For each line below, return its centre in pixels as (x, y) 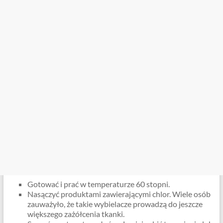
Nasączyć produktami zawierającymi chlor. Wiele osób (119, 194)
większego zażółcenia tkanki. (76, 214)
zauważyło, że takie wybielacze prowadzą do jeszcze (115, 204)
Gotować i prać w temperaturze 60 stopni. (98, 184)
